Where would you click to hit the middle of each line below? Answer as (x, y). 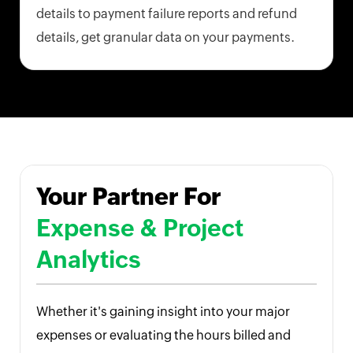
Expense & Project (140, 229)
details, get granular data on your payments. (165, 38)
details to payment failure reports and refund (167, 14)
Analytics (89, 260)
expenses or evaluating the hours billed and (163, 336)
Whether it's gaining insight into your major (163, 312)
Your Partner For (129, 197)
